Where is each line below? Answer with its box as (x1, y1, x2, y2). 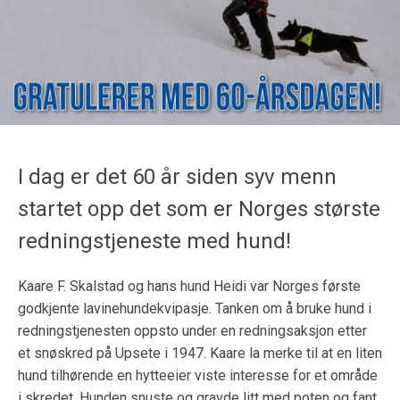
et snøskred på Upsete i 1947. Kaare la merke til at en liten (18, 344, 382, 362)
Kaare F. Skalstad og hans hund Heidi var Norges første (18, 277, 361, 295)
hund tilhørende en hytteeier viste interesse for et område (18, 366, 378, 384)
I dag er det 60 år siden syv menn (18, 163, 337, 189)
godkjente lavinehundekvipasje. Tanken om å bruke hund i (18, 299, 371, 317)
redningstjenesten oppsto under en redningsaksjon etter (18, 321, 367, 339)
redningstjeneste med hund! (18, 228, 291, 254)
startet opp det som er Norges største (18, 196, 380, 221)
